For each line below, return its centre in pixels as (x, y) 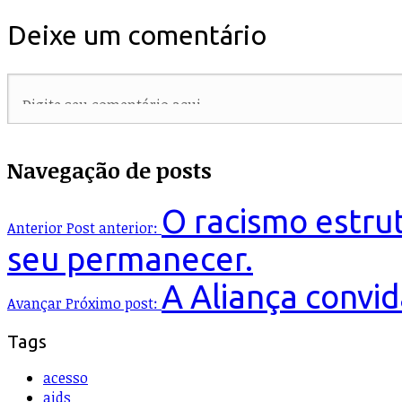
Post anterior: (112, 227)
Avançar (35, 303)
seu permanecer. (130, 258)
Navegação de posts (109, 170)
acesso (66, 378)
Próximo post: (112, 303)
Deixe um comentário (137, 35)
